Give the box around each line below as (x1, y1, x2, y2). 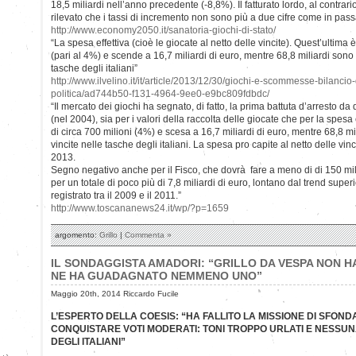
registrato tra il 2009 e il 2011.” (51, 189, 181, 201)
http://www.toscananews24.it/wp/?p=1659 (51, 202, 229, 214)
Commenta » (125, 230, 172, 239)
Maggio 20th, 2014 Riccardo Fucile (51, 288, 179, 298)
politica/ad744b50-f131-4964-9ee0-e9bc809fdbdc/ (51, 87, 269, 99)
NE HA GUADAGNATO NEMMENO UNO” (51, 269, 262, 282)
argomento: (55, 230, 99, 239)
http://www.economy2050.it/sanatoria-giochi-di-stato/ (51, 24, 276, 36)
